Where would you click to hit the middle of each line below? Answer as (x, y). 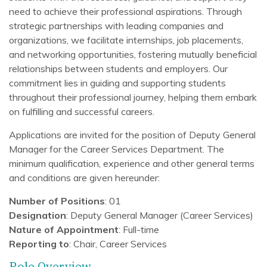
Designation (38, 215)
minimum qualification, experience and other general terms (132, 163)
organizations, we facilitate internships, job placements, (126, 40)
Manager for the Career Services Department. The (117, 149)
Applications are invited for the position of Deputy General (132, 135)
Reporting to (39, 244)
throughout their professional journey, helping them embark (133, 97)
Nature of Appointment (64, 229)
